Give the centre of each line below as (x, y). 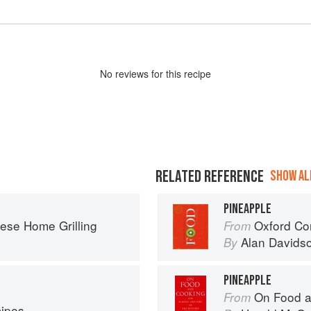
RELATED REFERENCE (210, 176)
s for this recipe (177, 73)
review (129, 73)
